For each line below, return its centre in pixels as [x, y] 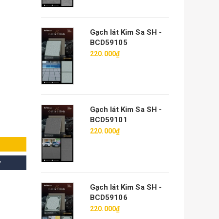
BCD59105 [109, 42]
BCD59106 [109, 197]
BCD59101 [109, 120]
